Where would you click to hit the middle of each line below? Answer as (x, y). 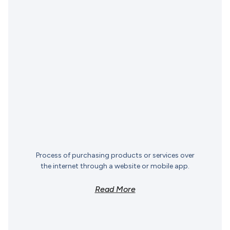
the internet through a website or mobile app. (115, 166)
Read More (115, 189)
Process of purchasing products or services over (115, 156)
